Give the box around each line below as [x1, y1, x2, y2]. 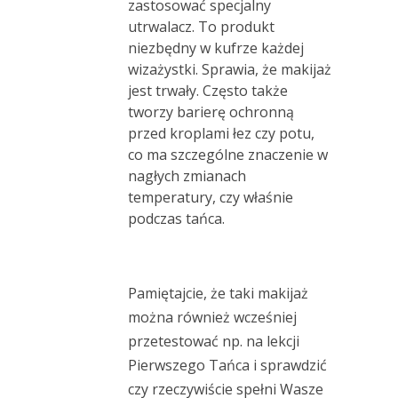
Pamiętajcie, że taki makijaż [128, 283, 308, 304]
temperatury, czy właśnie [128, 187, 293, 208]
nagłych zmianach [128, 166, 246, 187]
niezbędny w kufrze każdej [128, 38, 304, 59]
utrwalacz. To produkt [128, 17, 275, 37]
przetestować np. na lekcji [128, 331, 299, 352]
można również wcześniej [128, 307, 297, 328]
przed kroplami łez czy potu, [128, 123, 314, 144]
